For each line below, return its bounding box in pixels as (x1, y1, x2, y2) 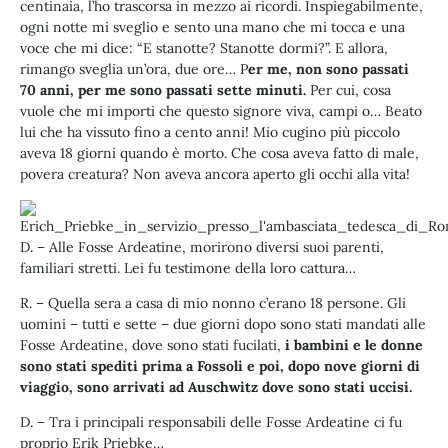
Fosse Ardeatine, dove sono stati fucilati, (20, 336, 285, 355)
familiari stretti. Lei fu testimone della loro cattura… (20, 258, 356, 277)
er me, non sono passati (248, 60, 409, 79)
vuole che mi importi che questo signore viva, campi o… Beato (20, 102, 422, 121)
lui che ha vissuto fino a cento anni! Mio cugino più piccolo (20, 123, 400, 142)
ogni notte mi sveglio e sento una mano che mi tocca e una (20, 18, 405, 37)
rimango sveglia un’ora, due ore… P (20, 60, 248, 79)
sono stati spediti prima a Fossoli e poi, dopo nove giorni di (20, 357, 420, 376)
